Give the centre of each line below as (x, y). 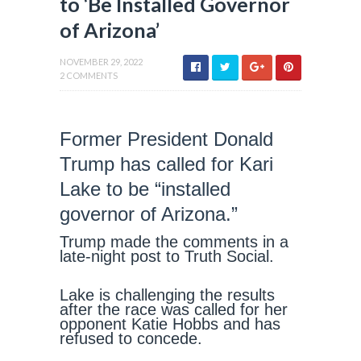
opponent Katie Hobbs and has (170, 324)
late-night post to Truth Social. (167, 256)
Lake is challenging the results (167, 295)
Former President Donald (166, 139)
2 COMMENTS (89, 75)
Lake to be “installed (145, 189)
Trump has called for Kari (166, 164)
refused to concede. (131, 338)
